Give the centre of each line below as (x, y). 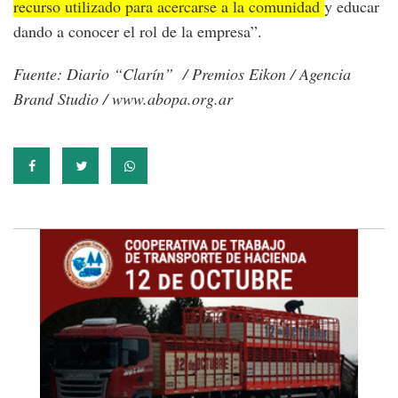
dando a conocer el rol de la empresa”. (138, 32)
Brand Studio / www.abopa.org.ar (123, 99)
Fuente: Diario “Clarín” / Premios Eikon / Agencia (182, 74)
